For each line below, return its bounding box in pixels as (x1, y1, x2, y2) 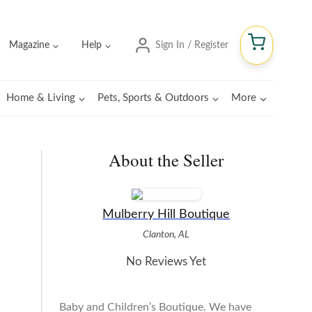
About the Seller (109, 148, 224, 171)
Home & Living (6, 93, 75, 103)
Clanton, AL (143, 229, 190, 240)
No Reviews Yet (126, 256, 207, 268)
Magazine (9, 40, 50, 50)
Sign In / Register (155, 40, 228, 50)
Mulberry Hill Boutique (102, 208, 231, 221)
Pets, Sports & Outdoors (97, 93, 210, 103)
